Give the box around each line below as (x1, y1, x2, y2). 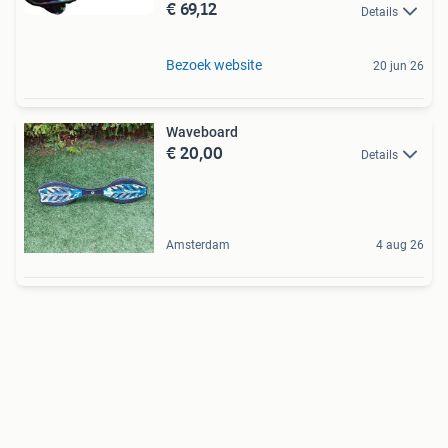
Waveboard (166, 123, 238, 140)
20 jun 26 (373, 58, 424, 73)
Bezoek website (166, 56, 262, 73)
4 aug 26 (376, 237, 424, 252)
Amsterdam (166, 237, 230, 252)
